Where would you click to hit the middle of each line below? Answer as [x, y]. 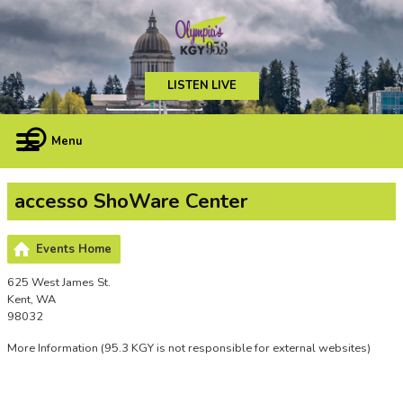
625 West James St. [59, 282]
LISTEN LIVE [201, 85]
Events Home [74, 249]
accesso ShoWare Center [131, 201]
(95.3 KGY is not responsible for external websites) [234, 348]
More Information [53, 348]
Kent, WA [31, 300]
